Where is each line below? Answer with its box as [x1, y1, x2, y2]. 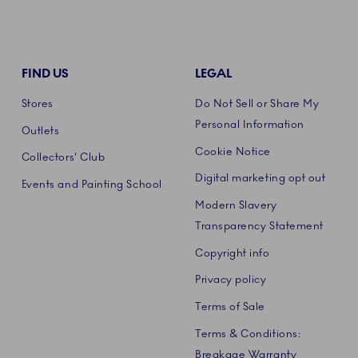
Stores [21, 97, 54, 110]
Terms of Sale [194, 300, 265, 314]
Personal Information [194, 118, 304, 131]
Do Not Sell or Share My [194, 97, 320, 110]
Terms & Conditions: [194, 327, 301, 340]
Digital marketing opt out [194, 172, 326, 185]
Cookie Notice [194, 145, 271, 158]
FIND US [21, 66, 69, 81]
